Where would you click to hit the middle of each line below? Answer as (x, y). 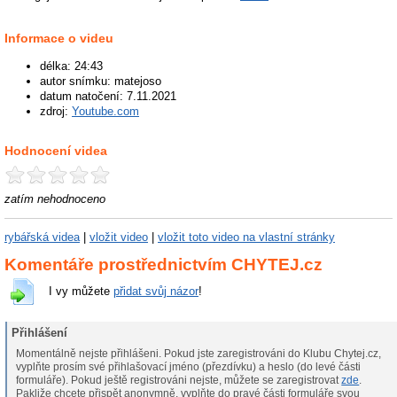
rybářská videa (42, 237)
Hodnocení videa (56, 150)
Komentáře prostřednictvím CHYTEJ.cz (163, 265)
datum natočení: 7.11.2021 (108, 96)
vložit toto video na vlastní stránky (246, 237)
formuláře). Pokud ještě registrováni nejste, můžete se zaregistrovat (206, 380)
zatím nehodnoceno (55, 198)
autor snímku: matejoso (101, 81)
